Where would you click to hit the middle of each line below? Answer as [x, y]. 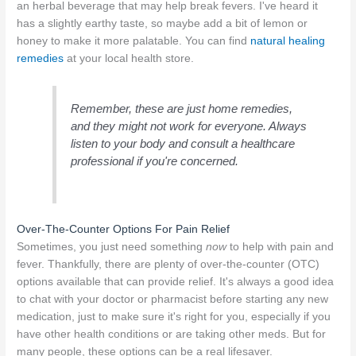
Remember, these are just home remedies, [182, 108]
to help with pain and [281, 247]
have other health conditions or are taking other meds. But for [172, 335]
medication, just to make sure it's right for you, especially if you [174, 317]
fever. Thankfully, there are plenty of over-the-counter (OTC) [168, 265]
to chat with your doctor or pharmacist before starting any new [173, 300]
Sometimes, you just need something [112, 247]
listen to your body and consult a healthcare [183, 143]
